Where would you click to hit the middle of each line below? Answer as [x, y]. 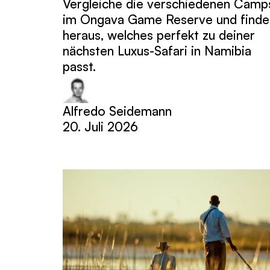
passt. [79, 66]
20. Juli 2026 [100, 126]
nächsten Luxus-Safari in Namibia [157, 50]
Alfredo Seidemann [117, 111]
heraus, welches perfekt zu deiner [159, 35]
